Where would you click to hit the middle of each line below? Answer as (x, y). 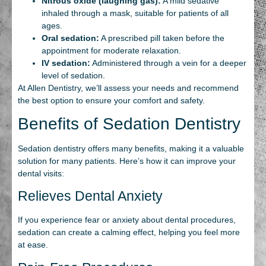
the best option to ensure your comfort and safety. (111, 100)
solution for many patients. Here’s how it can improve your (127, 161)
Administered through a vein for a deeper (168, 63)
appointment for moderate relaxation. (111, 50)
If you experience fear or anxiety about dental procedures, (127, 220)
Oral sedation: (70, 38)
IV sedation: (66, 63)
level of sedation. (73, 75)
